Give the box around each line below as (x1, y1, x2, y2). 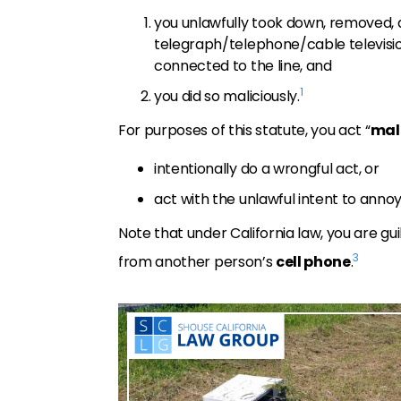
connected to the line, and (154, 55, 332, 76)
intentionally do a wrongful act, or (154, 158, 380, 179)
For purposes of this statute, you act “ (118, 120, 371, 141)
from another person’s (118, 252, 276, 272)
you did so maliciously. (154, 86, 300, 107)
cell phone (275, 252, 351, 272)
